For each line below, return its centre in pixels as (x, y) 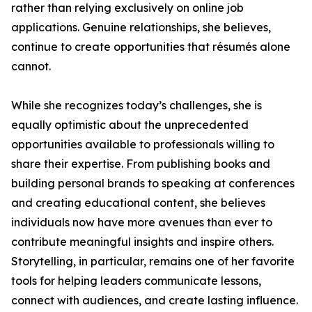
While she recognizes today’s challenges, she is (136, 105)
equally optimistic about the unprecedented (130, 125)
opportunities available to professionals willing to (143, 144)
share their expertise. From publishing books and (141, 164)
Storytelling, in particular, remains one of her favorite (153, 261)
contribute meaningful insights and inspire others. (142, 242)
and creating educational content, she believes (138, 203)
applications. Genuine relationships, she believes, (141, 27)
